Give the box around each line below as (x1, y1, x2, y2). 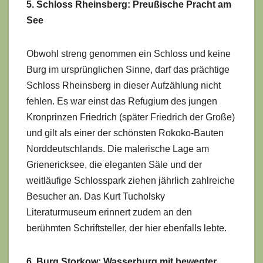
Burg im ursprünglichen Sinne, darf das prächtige (26, 64, 230, 75)
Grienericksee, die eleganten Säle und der (26, 159, 202, 170)
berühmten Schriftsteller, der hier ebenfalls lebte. (26, 222, 227, 233)
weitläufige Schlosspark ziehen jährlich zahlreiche (26, 175, 235, 186)
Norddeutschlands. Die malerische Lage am (26, 143, 209, 154)
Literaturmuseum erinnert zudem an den (26, 207, 192, 217)
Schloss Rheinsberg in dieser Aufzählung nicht (26, 80, 221, 90)
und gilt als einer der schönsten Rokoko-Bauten (26, 127, 224, 138)
